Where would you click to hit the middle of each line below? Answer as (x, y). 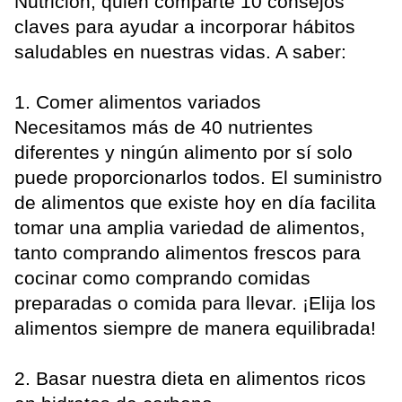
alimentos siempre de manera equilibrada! (195, 328)
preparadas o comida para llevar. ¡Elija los (195, 303)
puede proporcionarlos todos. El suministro (198, 178)
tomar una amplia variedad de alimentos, (190, 228)
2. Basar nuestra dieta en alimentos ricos (190, 379)
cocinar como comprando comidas (162, 278)
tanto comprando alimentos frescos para (188, 253)
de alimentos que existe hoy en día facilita (195, 203)
